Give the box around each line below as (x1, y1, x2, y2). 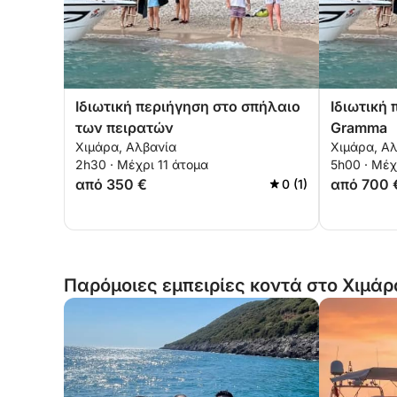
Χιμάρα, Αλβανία (75, 139, 176, 154)
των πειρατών (75, 119, 174, 136)
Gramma (331, 119, 387, 136)
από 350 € (75, 175, 147, 193)
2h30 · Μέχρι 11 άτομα (75, 157, 208, 172)
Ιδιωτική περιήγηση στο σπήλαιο (75, 97, 300, 115)
